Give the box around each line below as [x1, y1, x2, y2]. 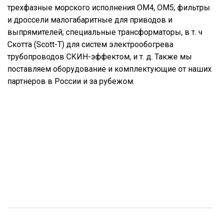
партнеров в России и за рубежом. [7, 77, 135, 86]
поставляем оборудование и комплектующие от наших [7, 64, 212, 74]
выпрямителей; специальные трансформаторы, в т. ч [7, 27, 202, 37]
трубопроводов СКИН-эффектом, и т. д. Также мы [7, 52, 192, 61]
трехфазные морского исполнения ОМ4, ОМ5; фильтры [7, 3, 210, 12]
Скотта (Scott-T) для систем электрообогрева [7, 40, 173, 49]
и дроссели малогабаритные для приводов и [7, 15, 172, 25]
